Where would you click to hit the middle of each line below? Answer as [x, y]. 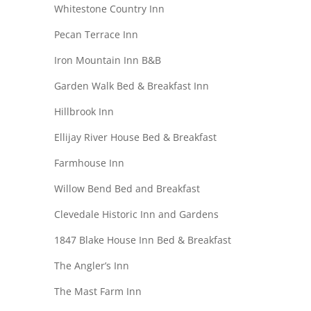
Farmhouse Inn [89, 163]
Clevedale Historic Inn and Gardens [136, 215]
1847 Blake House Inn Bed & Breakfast [142, 240]
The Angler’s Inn [91, 266]
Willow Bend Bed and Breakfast [127, 189]
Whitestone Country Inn [109, 9]
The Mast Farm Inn [98, 292]
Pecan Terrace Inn [96, 35]
